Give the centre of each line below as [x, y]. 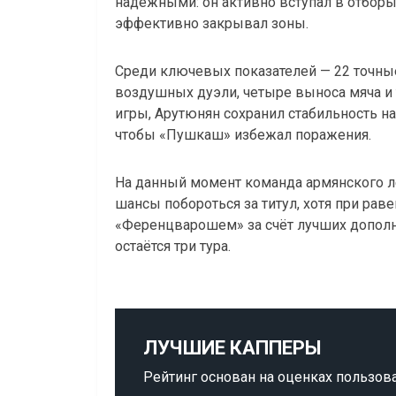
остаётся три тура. [173, 247]
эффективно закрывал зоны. [212, 24]
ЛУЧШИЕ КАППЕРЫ [232, 348]
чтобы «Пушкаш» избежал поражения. [243, 135]
